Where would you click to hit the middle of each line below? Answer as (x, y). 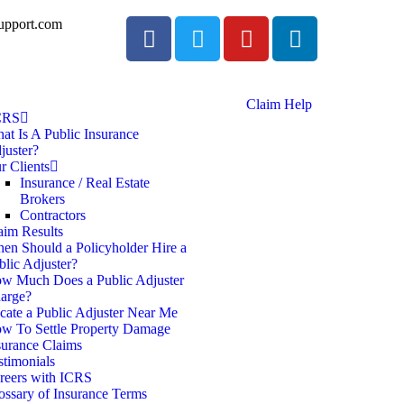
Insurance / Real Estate (85, 183)
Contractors (53, 215)
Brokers (42, 199)
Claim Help (279, 104)
